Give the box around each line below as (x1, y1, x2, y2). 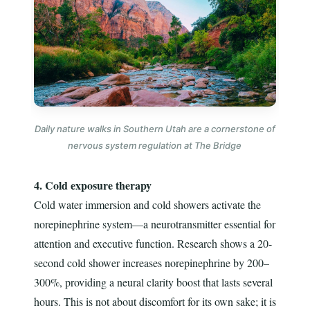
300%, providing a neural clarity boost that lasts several (33, 275, 273, 290)
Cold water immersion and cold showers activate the (33, 197, 261, 212)
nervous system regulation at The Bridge (68, 140, 242, 152)
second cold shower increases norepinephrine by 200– (33, 255, 269, 271)
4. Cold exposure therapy (33, 177, 152, 194)
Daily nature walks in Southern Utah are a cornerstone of (34, 123, 275, 135)
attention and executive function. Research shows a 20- (33, 236, 272, 251)
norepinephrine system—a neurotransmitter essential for (33, 217, 275, 232)
